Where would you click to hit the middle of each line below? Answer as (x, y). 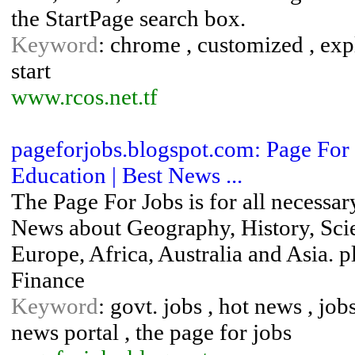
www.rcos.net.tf (84, 97)
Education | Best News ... (127, 175)
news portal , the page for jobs (151, 332)
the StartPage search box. (128, 18)
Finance (48, 280)
